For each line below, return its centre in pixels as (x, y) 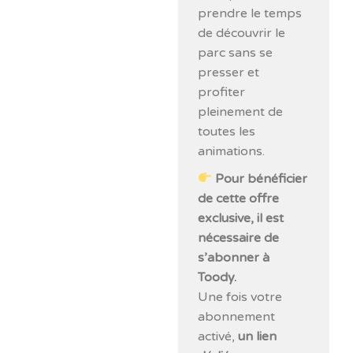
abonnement (237, 316)
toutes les (227, 131)
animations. (232, 151)
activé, (218, 336)
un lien (258, 336)
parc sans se (236, 52)
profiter (222, 92)
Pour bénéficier (262, 178)
